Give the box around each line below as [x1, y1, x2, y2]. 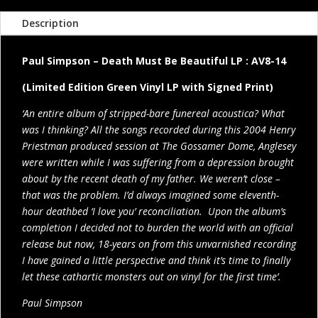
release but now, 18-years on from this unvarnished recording [22, 236, 296, 251]
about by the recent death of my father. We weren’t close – [22, 171, 280, 185]
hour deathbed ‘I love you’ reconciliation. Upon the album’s [22, 204, 286, 218]
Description [22, 16, 79, 30]
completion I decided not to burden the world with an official [22, 220, 293, 234]
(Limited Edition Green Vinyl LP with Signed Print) [22, 79, 273, 94]
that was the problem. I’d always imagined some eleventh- [22, 187, 279, 202]
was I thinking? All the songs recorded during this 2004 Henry [22, 122, 295, 136]
